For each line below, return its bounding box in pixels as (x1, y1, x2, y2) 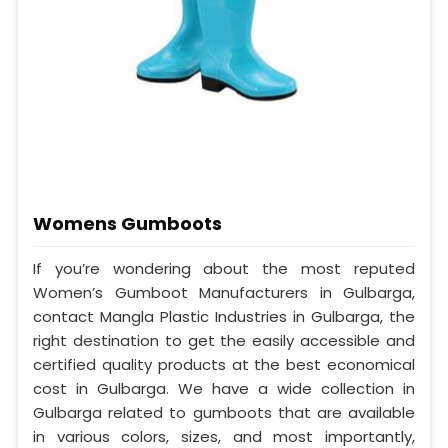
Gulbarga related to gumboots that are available (33, 401, 415, 423)
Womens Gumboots (33, 210, 222, 236)
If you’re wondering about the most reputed (33, 257, 415, 279)
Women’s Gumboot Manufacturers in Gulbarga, (33, 281, 415, 303)
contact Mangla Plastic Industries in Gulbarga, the (33, 305, 415, 327)
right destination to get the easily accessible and (33, 329, 415, 351)
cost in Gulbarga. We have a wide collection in (33, 377, 415, 399)
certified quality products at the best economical (33, 353, 415, 375)
